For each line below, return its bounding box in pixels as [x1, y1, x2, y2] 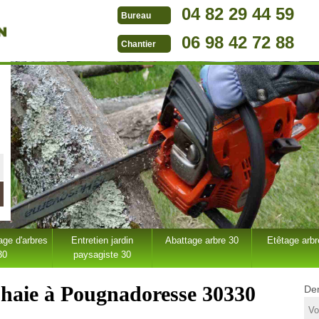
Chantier [121, 39, 156, 50]
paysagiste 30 [73, 249, 131, 260]
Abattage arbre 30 [164, 235, 239, 246]
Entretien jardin [70, 235, 133, 246]
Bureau [121, 11, 151, 21]
